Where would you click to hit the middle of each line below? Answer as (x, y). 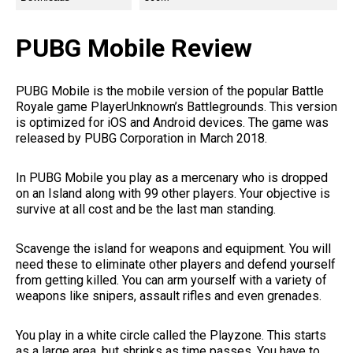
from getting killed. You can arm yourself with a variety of (171, 280)
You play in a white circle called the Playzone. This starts (171, 335)
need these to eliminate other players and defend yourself (176, 264)
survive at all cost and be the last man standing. (146, 209)
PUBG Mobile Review (134, 48)
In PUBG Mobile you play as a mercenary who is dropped (172, 177)
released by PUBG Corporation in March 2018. (141, 138)
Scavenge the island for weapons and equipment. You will (173, 248)
